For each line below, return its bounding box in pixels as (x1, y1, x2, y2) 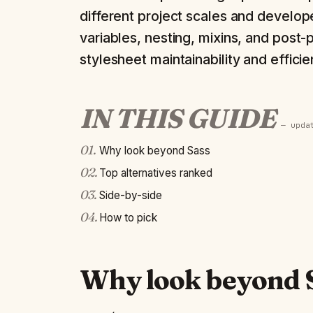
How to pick (99, 211, 157, 224)
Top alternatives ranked (99, 166, 212, 180)
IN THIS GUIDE (80, 102, 275, 135)
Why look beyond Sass (99, 144, 210, 157)
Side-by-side (99, 189, 162, 202)
